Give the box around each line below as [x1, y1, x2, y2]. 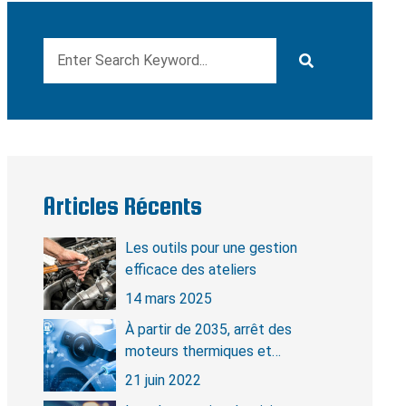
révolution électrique [124, 364, 257, 382]
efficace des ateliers [124, 261, 256, 278]
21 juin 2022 [124, 372, 201, 389]
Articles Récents [43, 191, 202, 220]
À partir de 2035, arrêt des [124, 321, 292, 338]
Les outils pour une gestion [124, 239, 297, 256]
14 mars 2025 [124, 290, 212, 307]
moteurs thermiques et [124, 343, 272, 360]
